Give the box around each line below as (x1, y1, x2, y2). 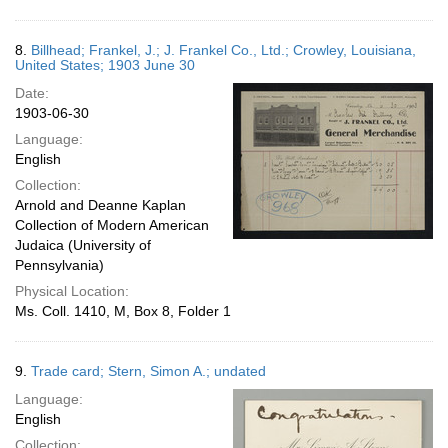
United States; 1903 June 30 (15, 57, 195, 73)
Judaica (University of (15, 237, 151, 253)
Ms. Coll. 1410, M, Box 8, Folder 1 (15, 303, 231, 319)
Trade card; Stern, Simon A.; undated (31, 363, 266, 379)
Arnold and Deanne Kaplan (15, 197, 186, 213)
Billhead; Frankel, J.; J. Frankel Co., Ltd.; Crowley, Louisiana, (31, 42, 416, 58)
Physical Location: (15, 283, 129, 299)
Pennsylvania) (15, 257, 104, 273)
